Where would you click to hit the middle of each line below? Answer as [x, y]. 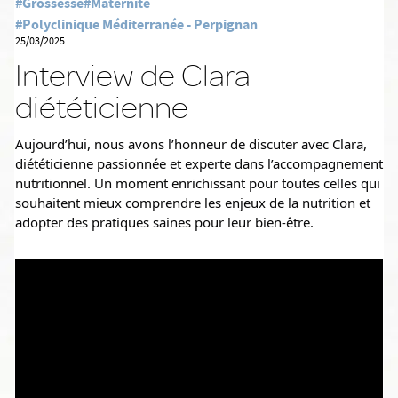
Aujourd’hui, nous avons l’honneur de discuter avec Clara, [191, 144]
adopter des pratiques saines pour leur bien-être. [164, 222]
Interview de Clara [133, 75]
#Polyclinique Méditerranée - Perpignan [136, 24]
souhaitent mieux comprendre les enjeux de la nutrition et [193, 203]
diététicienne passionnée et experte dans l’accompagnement [199, 163]
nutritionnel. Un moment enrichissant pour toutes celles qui [198, 183]
